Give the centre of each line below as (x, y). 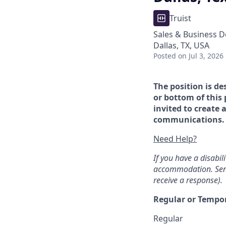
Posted (165, 56)
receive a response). (188, 180)
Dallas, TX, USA (181, 45)
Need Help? (175, 139)
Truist (180, 18)
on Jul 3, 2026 (201, 56)
